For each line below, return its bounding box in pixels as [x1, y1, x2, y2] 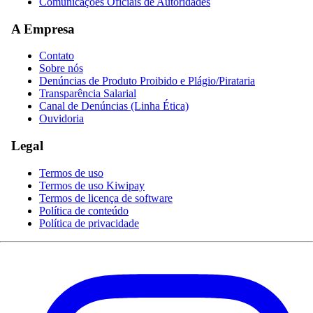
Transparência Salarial [39, 87, 136, 100]
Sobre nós [39, 62, 83, 75]
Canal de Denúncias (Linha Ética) [39, 100, 189, 112]
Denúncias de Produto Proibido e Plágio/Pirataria [39, 75, 255, 87]
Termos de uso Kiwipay [39, 179, 145, 191]
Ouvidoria [39, 112, 84, 125]
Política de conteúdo [39, 204, 129, 217]
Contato [39, 50, 74, 62]
